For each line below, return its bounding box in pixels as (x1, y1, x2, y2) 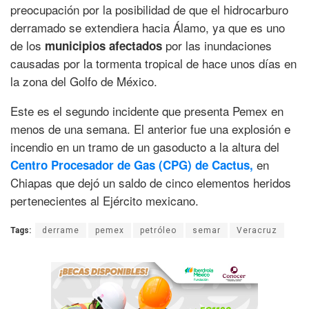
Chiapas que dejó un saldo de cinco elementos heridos (10, 174, 291, 192)
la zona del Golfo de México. (10, 72, 157, 90)
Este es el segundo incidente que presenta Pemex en (10, 102, 283, 120)
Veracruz (237, 226, 277, 236)
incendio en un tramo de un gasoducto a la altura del (10, 138, 279, 156)
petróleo (140, 226, 177, 236)
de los (10, 37, 45, 54)
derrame (42, 226, 79, 236)
